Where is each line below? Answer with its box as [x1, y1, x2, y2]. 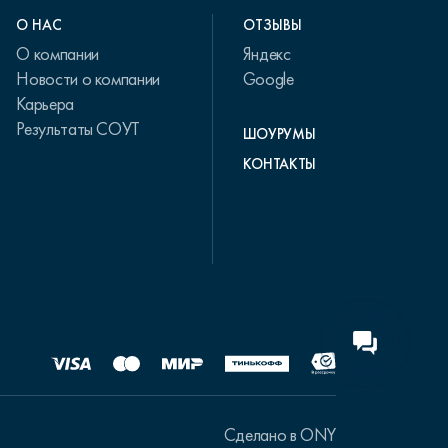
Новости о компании [16, 68, 160, 90]
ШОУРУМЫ [242, 125, 316, 143]
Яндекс [242, 43, 291, 65]
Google [242, 68, 294, 90]
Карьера [16, 93, 74, 115]
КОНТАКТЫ [242, 155, 316, 173]
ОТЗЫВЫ [242, 16, 302, 34]
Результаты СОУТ [16, 118, 141, 140]
